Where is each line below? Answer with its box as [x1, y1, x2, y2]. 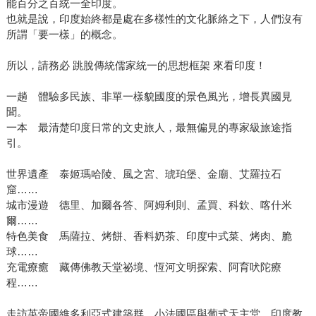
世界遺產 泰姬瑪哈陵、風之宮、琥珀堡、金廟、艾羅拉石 [6, 168, 281, 181]
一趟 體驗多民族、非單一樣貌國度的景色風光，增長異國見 [6, 90, 292, 103]
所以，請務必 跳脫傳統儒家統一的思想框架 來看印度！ [6, 59, 266, 72]
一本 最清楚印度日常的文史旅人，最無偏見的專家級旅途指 [6, 121, 292, 134]
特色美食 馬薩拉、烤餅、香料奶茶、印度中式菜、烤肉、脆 [6, 230, 292, 243]
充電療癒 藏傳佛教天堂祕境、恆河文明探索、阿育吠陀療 [6, 261, 281, 274]
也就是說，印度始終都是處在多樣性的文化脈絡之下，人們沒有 [6, 13, 303, 25]
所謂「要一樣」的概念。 [6, 28, 123, 41]
